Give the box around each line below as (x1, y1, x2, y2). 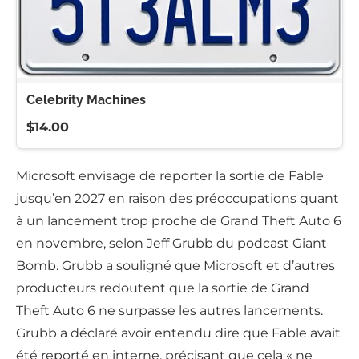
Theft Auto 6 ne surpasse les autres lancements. (16, 303, 323, 319)
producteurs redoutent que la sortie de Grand (16, 280, 309, 296)
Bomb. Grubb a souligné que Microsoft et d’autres (16, 258, 335, 274)
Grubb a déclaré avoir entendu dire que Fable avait (16, 325, 341, 341)
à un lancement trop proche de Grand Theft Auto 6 (16, 213, 341, 229)
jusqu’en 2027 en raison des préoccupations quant (16, 191, 339, 207)
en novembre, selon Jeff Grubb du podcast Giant (16, 236, 327, 252)
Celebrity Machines (26, 92, 146, 108)
